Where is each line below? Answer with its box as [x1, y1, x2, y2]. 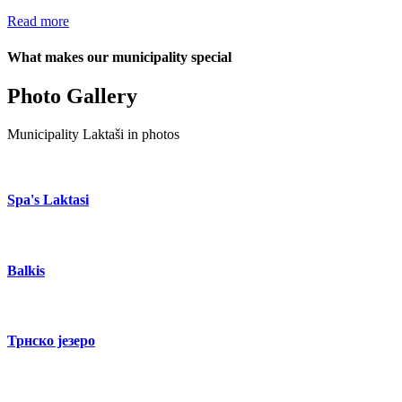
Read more [7, 13, 69, 30]
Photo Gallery [7, 83, 137, 108]
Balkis [7, 262, 45, 278]
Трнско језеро [7, 333, 95, 349]
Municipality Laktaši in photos [7, 126, 179, 142]
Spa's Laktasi [7, 191, 89, 207]
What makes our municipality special [7, 48, 232, 65]
